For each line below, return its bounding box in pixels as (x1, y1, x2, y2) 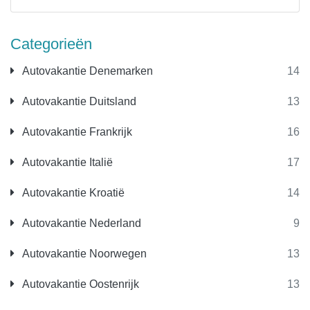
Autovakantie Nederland (20, 217, 141, 229)
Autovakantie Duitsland (20, 95, 136, 107)
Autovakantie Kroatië (20, 187, 125, 199)
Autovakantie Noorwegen (20, 248, 147, 259)
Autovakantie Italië (20, 156, 113, 168)
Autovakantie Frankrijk (20, 126, 132, 138)
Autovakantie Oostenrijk (20, 278, 139, 290)
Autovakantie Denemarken (20, 65, 153, 77)
